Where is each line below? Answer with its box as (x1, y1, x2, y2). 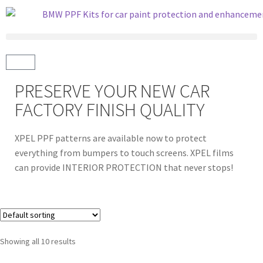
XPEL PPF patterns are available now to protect (15, 131, 207, 144)
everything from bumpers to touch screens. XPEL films (15, 146, 234, 159)
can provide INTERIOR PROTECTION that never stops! (15, 161, 233, 173)
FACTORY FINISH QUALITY (15, 97, 205, 122)
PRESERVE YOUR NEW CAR (15, 79, 210, 103)
